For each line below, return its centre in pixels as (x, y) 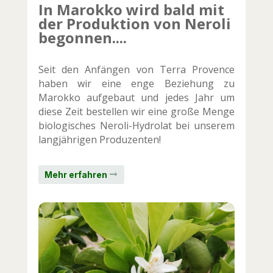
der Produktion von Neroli (134, 23)
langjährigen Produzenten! (99, 139)
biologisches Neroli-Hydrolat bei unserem (136, 125)
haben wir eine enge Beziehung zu (136, 83)
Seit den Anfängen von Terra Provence (136, 69)
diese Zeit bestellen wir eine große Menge (136, 111)
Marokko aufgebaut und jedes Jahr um (136, 97)
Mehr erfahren (76, 175)
